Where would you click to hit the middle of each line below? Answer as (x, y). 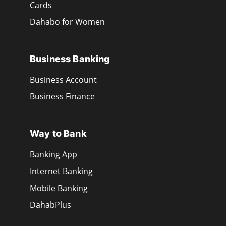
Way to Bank (58, 134)
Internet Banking (61, 171)
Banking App (53, 154)
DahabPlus (50, 205)
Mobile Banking (59, 188)
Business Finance (62, 97)
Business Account (63, 79)
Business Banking (70, 59)
